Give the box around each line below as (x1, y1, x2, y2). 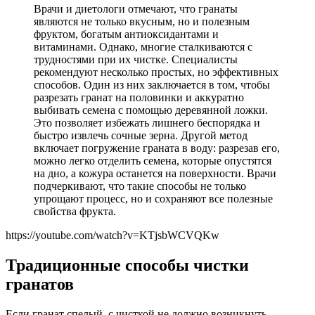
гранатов (6, 274, 74, 293)
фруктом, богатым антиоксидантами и (34, 27, 219, 40)
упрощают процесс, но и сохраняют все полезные (34, 192, 273, 205)
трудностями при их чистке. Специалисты (34, 53, 238, 65)
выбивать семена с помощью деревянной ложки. (34, 103, 268, 116)
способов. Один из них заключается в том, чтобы (34, 78, 270, 91)
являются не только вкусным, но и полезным (34, 15, 250, 27)
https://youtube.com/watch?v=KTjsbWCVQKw (6, 229, 219, 241)
